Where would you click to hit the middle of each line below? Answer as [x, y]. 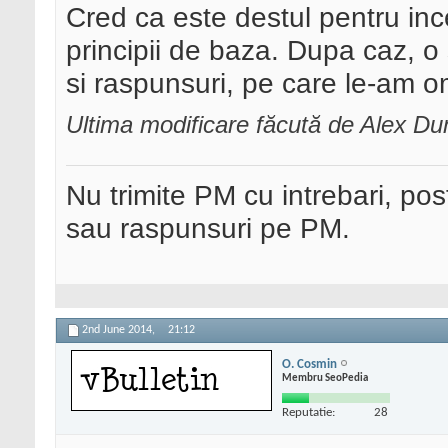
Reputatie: [308, 412]
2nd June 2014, [120, 330]
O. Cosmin [309, 364]
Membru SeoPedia [325, 378]
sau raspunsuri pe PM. [208, 228]
